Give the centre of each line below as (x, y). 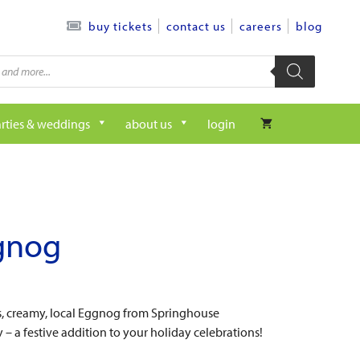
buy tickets (121, 27)
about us (149, 124)
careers (261, 26)
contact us (196, 26)
